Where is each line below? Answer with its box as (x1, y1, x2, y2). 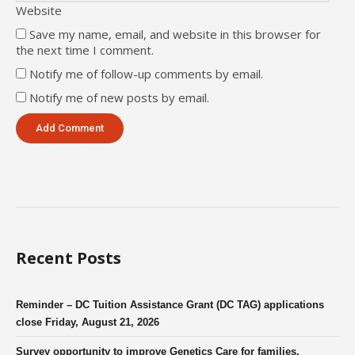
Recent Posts (16, 246, 121, 269)
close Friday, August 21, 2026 (16, 315, 159, 328)
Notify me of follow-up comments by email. (29, 65, 263, 82)
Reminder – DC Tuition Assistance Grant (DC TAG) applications (16, 298, 324, 311)
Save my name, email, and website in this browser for (29, 25, 321, 42)
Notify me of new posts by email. (29, 89, 209, 105)
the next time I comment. (16, 41, 154, 58)
